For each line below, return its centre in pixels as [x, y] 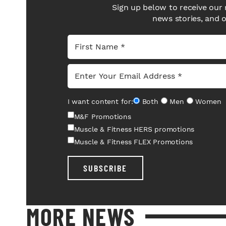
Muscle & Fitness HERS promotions [134, 129]
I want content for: [100, 101]
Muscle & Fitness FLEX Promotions [133, 142]
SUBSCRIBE [105, 168]
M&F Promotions [102, 116]
